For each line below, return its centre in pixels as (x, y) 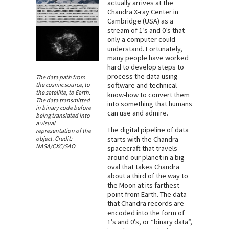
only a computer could (141, 40)
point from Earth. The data (147, 194)
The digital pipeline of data (148, 130)
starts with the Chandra (143, 139)
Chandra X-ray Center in (143, 12)
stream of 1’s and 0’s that (146, 30)
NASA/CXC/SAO (56, 146)
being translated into (63, 115)
